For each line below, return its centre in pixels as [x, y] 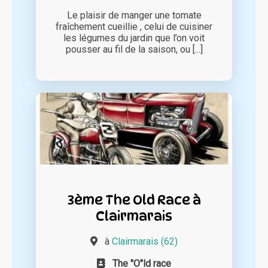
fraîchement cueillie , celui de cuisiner [134, 27]
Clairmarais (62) [145, 242]
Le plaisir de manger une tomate [134, 16]
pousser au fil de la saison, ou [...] [134, 50]
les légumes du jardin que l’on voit [134, 38]
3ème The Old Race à [134, 200]
